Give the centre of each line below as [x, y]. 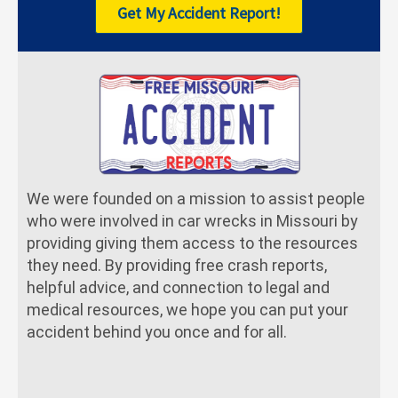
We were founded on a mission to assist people [196, 198]
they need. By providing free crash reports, [177, 265]
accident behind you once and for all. [157, 331]
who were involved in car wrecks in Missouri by [192, 220]
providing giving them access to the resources [192, 243]
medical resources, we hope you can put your [187, 309]
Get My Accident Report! [199, 13]
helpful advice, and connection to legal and [178, 287]
